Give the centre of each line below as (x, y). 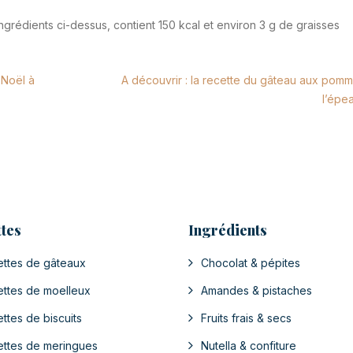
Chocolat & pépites (251, 263)
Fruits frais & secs (246, 318)
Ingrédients (228, 230)
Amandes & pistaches (256, 290)
